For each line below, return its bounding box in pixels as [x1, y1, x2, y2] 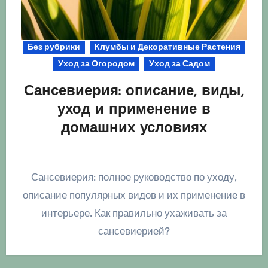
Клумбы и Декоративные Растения [95, 42, 240, 53]
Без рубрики [28, 42, 80, 53]
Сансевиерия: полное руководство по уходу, [31, 171, 38, 184]
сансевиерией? [98, 225, 170, 237]
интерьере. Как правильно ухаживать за [41, 207, 227, 220]
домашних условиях [61, 121, 207, 136]
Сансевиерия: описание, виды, [24, 84, 244, 99]
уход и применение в [57, 103, 211, 118]
